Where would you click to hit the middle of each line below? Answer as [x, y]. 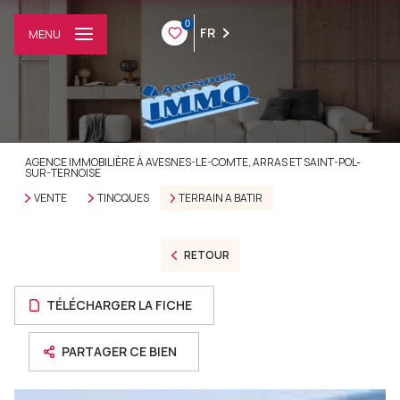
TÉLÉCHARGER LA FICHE [120, 305]
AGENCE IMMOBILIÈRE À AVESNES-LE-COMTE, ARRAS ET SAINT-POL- [193, 162]
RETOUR [206, 255]
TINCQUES [123, 198]
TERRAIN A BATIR [221, 198]
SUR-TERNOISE [63, 173]
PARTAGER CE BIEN [120, 351]
